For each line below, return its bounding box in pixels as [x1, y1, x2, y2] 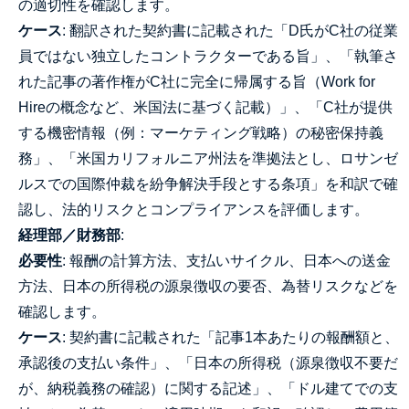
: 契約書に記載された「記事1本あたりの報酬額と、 [62, 330, 399, 345]
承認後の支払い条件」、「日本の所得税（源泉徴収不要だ [18, 355, 398, 371]
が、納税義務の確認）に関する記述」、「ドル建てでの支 [18, 381, 398, 396]
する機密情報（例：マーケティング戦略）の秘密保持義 [18, 125, 383, 141]
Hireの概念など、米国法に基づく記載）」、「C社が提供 [18, 100, 393, 115]
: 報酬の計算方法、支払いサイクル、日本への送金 [62, 253, 391, 268]
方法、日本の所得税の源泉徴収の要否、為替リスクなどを [18, 278, 398, 294]
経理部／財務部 [18, 227, 121, 243]
